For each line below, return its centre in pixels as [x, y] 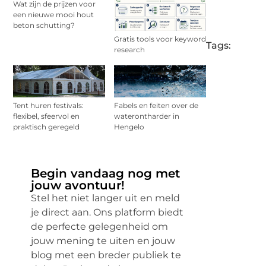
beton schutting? [44, 25]
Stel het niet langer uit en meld [105, 198]
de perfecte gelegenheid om [99, 227]
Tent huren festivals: [48, 106]
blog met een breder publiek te [106, 255]
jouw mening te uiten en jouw [103, 241]
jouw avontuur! [78, 186]
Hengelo [129, 127]
